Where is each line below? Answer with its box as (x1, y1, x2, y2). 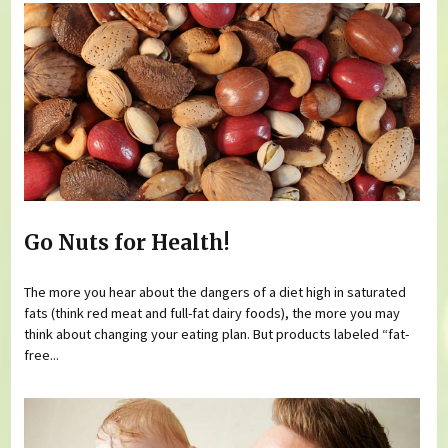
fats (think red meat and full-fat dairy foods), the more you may (24, 304, 401, 323)
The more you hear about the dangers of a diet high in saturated (24, 283, 407, 302)
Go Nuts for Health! (24, 229, 231, 256)
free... (24, 346, 60, 365)
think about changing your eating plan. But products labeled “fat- (24, 325, 410, 344)
